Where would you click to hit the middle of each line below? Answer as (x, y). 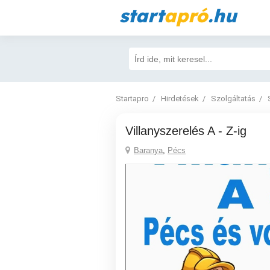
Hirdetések (180, 99)
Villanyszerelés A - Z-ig (190, 131)
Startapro (132, 99)
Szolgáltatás (233, 99)
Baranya (148, 150)
